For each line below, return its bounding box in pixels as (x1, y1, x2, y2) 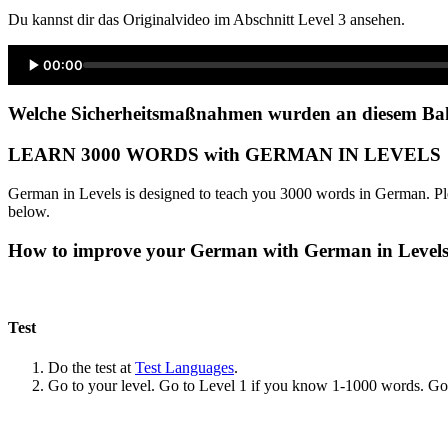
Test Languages (135, 358, 234, 376)
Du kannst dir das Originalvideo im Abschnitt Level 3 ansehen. (8, 10, 405, 28)
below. (8, 202, 50, 220)
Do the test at (48, 358, 135, 376)
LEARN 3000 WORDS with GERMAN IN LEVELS (8, 144, 441, 166)
